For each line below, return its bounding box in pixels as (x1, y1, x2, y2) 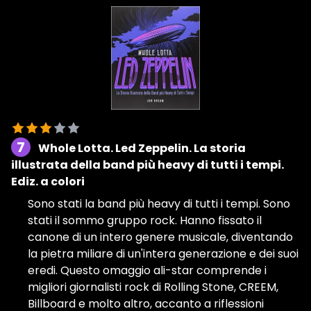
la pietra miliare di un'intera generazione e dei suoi (28, 246, 299, 262)
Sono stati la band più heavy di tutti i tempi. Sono (28, 196, 290, 212)
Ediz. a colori (11, 174, 85, 190)
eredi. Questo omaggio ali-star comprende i (28, 262, 267, 279)
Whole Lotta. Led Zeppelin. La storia (38, 140, 246, 157)
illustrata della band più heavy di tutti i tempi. (11, 157, 284, 174)
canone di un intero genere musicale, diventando (28, 229, 293, 246)
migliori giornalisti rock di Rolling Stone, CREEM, (28, 279, 278, 296)
